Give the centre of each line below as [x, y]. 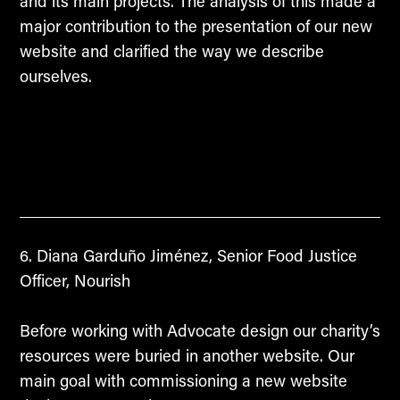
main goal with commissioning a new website [183, 381]
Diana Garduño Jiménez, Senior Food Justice [194, 255]
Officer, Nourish [75, 280]
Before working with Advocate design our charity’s [200, 331]
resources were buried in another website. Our [187, 356]
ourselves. [55, 75]
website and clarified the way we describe [171, 50]
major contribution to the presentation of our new [196, 25]
